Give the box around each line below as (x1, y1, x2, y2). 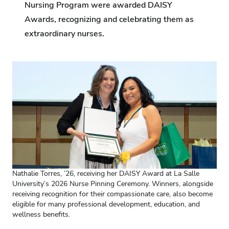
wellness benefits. (12, 209, 70, 219)
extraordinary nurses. (25, 28, 104, 39)
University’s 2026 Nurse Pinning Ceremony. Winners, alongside (12, 178, 213, 189)
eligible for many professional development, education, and (12, 199, 200, 209)
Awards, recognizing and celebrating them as (25, 13, 194, 25)
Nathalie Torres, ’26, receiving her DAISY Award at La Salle (12, 168, 199, 178)
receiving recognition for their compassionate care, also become (12, 189, 213, 199)
